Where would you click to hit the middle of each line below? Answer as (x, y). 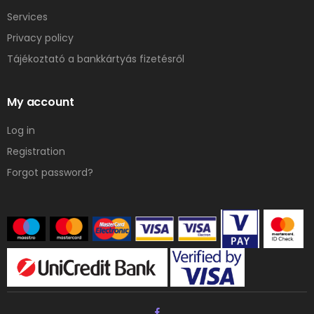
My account (41, 102)
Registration (36, 151)
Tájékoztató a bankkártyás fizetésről (96, 59)
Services (27, 16)
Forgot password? (50, 172)
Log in (21, 130)
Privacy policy (40, 37)
